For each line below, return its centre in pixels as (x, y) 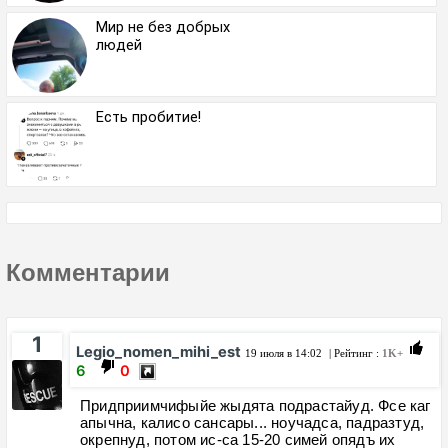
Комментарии (88, 272)
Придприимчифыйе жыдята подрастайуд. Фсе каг (255, 405)
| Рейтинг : (354, 352)
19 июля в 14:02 (283, 352)
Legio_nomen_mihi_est (158, 351)
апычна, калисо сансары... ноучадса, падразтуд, (252, 422)
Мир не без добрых (163, 26)
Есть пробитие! (148, 116)
